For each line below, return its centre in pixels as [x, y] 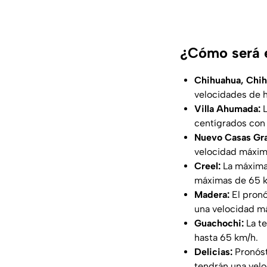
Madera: [213, 195]
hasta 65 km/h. [226, 238]
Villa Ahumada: [229, 109]
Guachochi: [220, 223]
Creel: [209, 166]
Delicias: [215, 252]
